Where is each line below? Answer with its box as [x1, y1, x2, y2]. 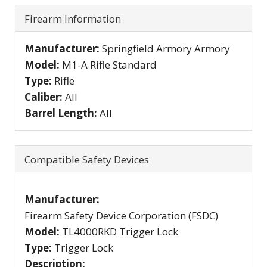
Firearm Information [24, 11, 121, 26]
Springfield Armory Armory [102, 41, 230, 55]
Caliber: [24, 89, 65, 104]
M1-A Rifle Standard [62, 57, 157, 72]
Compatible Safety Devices [24, 152, 149, 166]
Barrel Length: [24, 105, 100, 120]
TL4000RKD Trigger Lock [62, 224, 178, 238]
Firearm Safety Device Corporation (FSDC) [24, 208, 218, 222]
